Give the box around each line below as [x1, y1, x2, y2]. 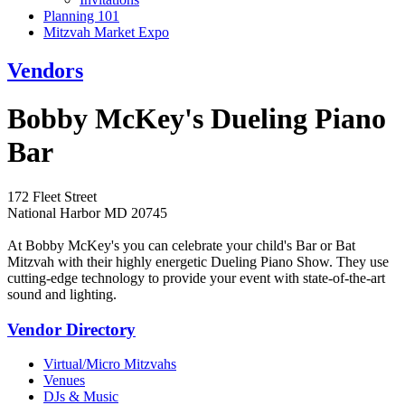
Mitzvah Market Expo [43, 24, 169, 40]
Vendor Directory [7, 319, 136, 339]
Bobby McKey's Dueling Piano [7, 102, 386, 136]
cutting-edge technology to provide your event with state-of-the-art [7, 269, 385, 286]
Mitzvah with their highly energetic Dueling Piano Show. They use [7, 253, 389, 269]
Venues [43, 372, 85, 389]
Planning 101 [43, 8, 119, 24]
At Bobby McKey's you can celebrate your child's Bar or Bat [7, 237, 355, 253]
